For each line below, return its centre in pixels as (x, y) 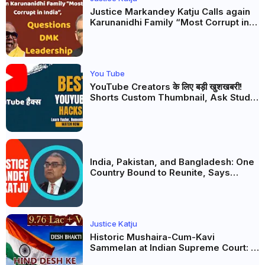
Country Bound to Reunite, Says (160, 172)
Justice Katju (114, 223)
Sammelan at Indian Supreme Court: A (174, 247)
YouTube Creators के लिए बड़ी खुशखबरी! (166, 86)
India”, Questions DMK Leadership (166, 33)
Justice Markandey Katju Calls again (170, 11)
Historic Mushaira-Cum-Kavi (152, 237)
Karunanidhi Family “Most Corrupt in (169, 22)
